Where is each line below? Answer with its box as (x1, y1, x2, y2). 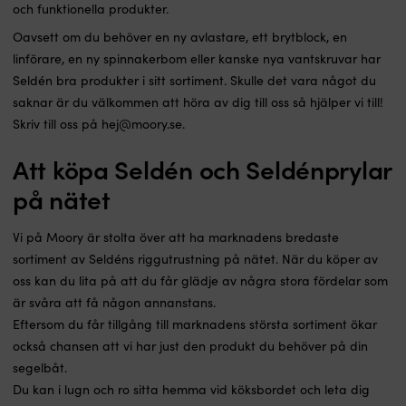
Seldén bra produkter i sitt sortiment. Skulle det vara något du (13, 71, 376, 89)
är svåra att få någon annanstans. (13, 293, 216, 311)
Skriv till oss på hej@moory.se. (13, 114, 185, 132)
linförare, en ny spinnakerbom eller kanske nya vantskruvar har (13, 49, 381, 67)
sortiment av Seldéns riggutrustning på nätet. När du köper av (13, 249, 378, 267)
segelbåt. (13, 358, 67, 376)
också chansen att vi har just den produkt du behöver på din (13, 336, 368, 354)
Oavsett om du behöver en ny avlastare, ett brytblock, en (13, 27, 347, 45)
